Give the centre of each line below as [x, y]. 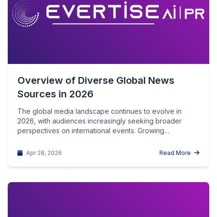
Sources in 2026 [55, 94]
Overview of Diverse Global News [96, 80]
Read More [176, 153]
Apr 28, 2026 [43, 153]
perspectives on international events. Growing [91, 131]
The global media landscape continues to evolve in [100, 111]
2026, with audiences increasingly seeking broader [100, 121]
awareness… [38, 140]
